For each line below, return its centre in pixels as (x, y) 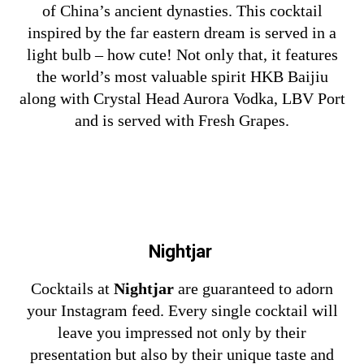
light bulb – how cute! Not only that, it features (182, 54)
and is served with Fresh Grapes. (182, 120)
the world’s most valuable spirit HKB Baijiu (182, 76)
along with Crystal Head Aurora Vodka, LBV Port (182, 98)
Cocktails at (72, 288)
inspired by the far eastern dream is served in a (182, 32)
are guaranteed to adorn (256, 288)
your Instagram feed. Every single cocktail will (182, 310)
